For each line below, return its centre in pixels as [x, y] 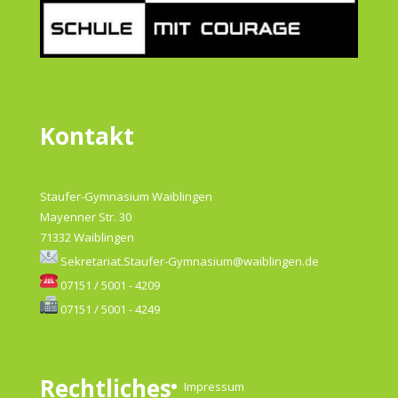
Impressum [214, 387]
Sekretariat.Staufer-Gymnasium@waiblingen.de [189, 261]
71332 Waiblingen [87, 237]
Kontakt [87, 135]
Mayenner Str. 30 [85, 216]
